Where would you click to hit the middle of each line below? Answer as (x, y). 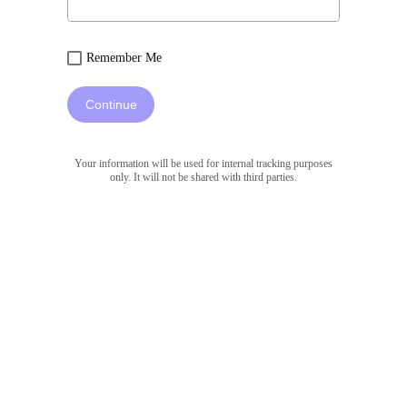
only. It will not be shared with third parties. (203, 177)
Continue (111, 104)
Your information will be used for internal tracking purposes (203, 164)
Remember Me (124, 58)
